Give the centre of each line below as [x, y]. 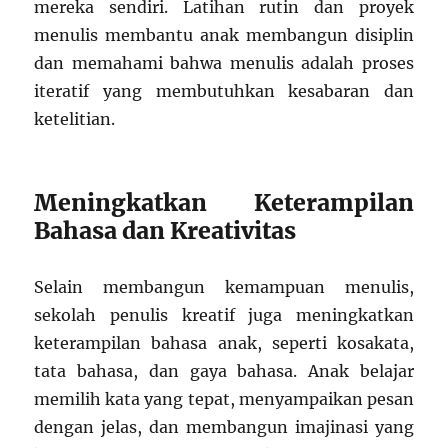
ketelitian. [75, 119]
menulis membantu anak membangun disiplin [224, 35]
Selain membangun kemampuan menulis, [224, 287]
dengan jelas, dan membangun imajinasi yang [224, 427]
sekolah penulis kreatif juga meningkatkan [224, 315]
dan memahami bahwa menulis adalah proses [224, 63]
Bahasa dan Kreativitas [165, 231]
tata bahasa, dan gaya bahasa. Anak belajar [224, 371]
